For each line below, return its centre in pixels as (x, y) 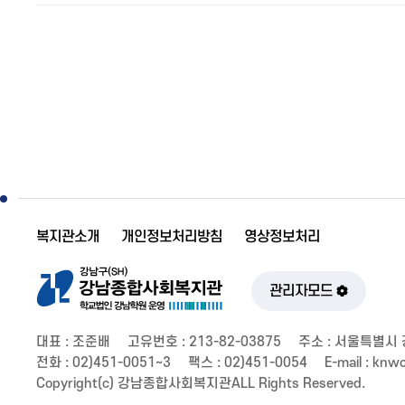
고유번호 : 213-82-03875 (204, 342)
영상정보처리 (282, 237)
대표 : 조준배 (73, 342)
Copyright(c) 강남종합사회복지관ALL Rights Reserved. (201, 384)
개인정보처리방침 (172, 237)
